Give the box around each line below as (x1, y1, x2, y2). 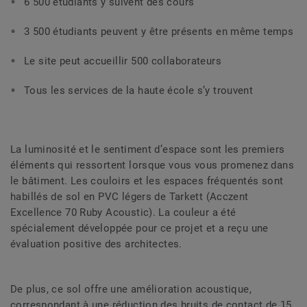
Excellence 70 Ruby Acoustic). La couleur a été (10, 206, 236, 219)
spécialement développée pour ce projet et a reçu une (10, 221, 269, 234)
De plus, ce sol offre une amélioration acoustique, (10, 282, 252, 295)
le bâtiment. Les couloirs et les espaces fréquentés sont (10, 174, 284, 187)
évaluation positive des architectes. (10, 237, 182, 250)
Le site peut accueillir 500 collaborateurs (24, 54, 221, 67)
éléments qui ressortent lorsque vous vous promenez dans (10, 158, 294, 171)
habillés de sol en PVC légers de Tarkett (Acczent (10, 190, 249, 203)
